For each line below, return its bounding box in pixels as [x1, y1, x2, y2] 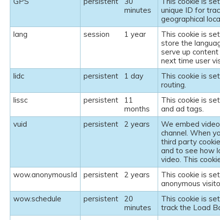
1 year [124, 29, 146, 39]
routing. [161, 80, 186, 90]
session [83, 29, 110, 39]
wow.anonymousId [13, 170, 77, 180]
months [124, 104, 150, 114]
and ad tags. [161, 104, 204, 114]
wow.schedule [13, 194, 61, 204]
